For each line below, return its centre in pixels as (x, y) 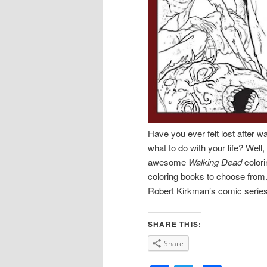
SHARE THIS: (175, 224)
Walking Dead (215, 162)
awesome (168, 162)
